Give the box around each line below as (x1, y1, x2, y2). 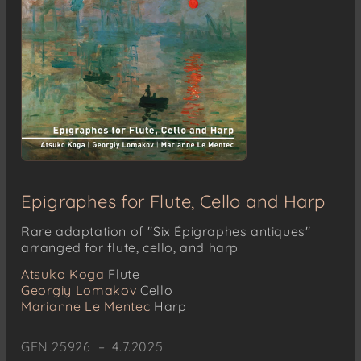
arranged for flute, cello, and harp (21, 239, 239, 255)
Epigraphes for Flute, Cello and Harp (21, 189, 326, 213)
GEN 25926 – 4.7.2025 (21, 338, 164, 355)
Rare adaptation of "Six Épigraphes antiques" (21, 222, 311, 239)
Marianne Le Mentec (21, 297, 151, 314)
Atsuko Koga (21, 265, 105, 282)
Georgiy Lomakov (21, 281, 137, 298)
